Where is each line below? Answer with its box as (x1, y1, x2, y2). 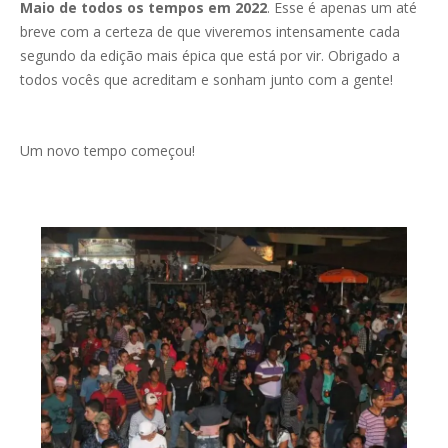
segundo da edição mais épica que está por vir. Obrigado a (20, 46, 400, 66)
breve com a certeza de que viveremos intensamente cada (20, 22, 400, 42)
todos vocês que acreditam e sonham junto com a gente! (20, 70, 393, 90)
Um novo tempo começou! (20, 140, 195, 160)
